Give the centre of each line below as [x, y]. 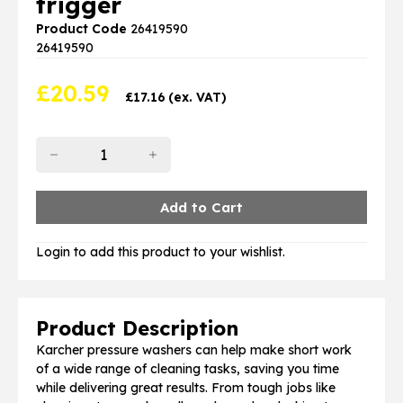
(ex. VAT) [197, 97]
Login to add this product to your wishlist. [161, 252]
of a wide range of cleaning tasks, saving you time [188, 369]
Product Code [81, 29]
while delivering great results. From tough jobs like [186, 388]
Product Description [137, 328]
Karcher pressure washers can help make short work [194, 350]
